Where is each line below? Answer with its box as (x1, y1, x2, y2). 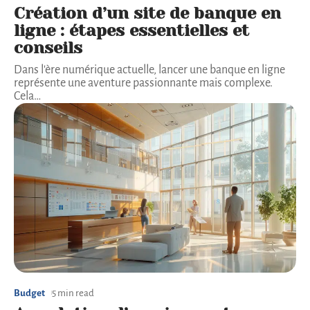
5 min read (52, 287, 94, 298)
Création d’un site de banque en (14, 3, 281, 24)
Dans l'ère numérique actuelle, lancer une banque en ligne (14, 64, 285, 77)
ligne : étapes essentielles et (14, 21, 249, 41)
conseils (14, 38, 82, 58)
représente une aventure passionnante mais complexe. (14, 77, 273, 90)
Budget (14, 287, 45, 298)
